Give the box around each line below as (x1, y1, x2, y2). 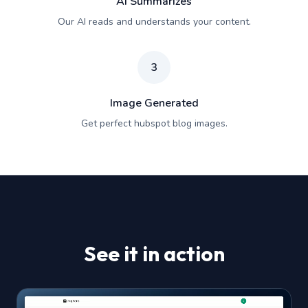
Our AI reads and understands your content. (57, 14, 251, 28)
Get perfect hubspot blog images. (80, 116, 228, 130)
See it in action (83, 240, 225, 267)
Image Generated (109, 95, 199, 111)
